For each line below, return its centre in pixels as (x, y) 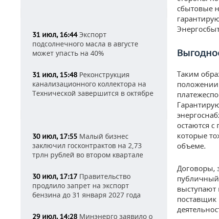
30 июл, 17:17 (55, 176)
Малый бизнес (103, 136)
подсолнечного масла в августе (85, 44)
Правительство (104, 176)
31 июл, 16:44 (55, 35)
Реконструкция (103, 75)
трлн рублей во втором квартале (88, 155)
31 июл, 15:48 (55, 75)
